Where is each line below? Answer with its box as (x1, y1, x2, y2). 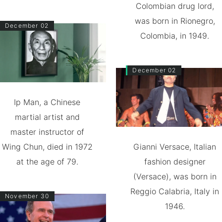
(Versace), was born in (133, 171, 217, 181)
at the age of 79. (16, 156, 78, 166)
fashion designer (144, 156, 206, 166)
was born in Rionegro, (134, 16, 215, 26)
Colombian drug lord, (135, 1, 214, 11)
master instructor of (10, 126, 84, 137)
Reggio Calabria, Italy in (130, 186, 220, 196)
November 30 (4, 192, 50, 200)
